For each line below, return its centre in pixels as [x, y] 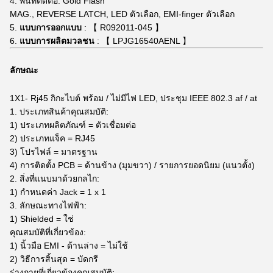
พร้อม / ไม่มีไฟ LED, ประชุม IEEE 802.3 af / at [170, 98]
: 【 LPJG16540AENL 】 [143, 41]
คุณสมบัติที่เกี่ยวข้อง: [48, 232]
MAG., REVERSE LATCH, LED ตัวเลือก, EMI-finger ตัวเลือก [122, 14]
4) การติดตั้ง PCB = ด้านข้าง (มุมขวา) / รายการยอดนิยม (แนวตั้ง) [132, 165]
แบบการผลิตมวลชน [57, 41]
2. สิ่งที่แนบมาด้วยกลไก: [55, 179]
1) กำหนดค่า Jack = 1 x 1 [58, 192]
